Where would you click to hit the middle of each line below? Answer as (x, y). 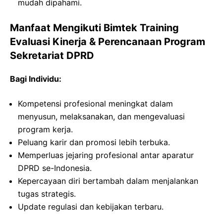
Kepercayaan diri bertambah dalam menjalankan (108, 181)
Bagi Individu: (36, 79)
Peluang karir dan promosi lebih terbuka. (94, 142)
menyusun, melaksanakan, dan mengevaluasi (101, 116)
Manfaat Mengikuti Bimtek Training (94, 28)
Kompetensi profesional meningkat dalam (95, 103)
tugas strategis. (47, 194)
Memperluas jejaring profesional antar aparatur (106, 155)
